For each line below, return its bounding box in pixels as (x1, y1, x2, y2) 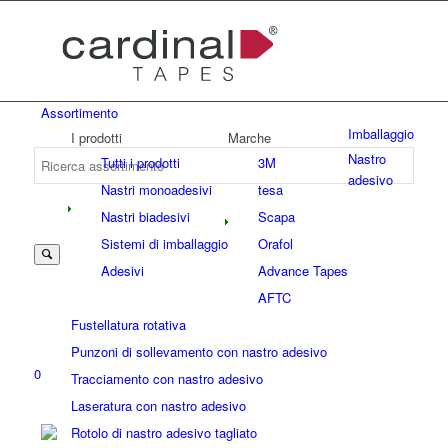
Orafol (257, 234, 293, 253)
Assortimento (40, 103, 118, 122)
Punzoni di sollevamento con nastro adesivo (70, 342, 327, 361)
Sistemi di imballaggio (100, 234, 228, 253)
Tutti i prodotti (100, 153, 180, 172)
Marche (227, 128, 271, 147)
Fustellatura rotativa (70, 315, 186, 334)
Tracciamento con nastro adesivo (70, 369, 263, 388)
